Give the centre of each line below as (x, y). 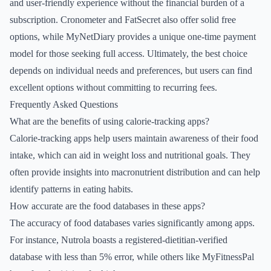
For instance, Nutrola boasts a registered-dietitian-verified (119, 240)
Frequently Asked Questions (64, 104)
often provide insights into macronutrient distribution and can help (135, 172)
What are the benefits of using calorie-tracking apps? (109, 121)
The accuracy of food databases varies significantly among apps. (132, 223)
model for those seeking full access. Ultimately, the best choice (129, 54)
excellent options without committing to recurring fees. (113, 87)
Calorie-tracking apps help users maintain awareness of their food (134, 138)
